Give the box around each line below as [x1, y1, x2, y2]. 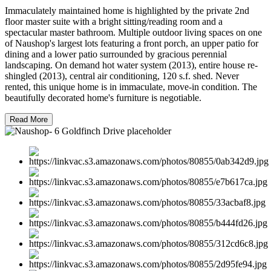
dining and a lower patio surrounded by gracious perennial [5, 48, 227, 59]
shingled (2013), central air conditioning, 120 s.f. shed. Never [5, 70, 239, 81]
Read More [10, 114, 48, 124]
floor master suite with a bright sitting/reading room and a [5, 16, 223, 27]
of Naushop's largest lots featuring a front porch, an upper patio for [5, 38, 258, 48]
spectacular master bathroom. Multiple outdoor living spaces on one [5, 27, 262, 38]
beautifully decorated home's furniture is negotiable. [5, 92, 201, 103]
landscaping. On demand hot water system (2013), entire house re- [5, 59, 258, 70]
